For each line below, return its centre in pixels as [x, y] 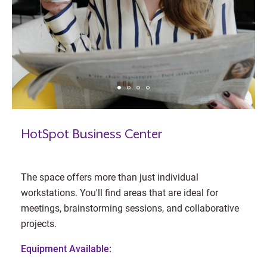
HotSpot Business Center [91, 134]
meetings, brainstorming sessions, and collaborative [130, 208]
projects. [39, 223]
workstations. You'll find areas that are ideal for [119, 192]
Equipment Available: [66, 248]
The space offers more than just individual [110, 177]
